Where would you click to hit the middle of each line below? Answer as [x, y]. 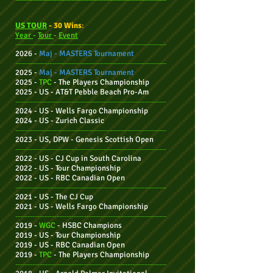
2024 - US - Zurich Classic [60, 121]
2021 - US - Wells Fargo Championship [82, 207]
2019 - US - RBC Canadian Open [70, 245]
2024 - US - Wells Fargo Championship [82, 111]
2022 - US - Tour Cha [50, 168]
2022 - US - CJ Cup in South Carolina [78, 158]
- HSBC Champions [89, 225]
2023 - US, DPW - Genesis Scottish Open [84, 140]
